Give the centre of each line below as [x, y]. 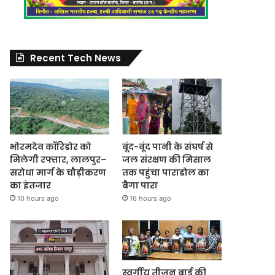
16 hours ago [150, 198]
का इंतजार [31, 185]
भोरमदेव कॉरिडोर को [51, 146]
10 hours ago [38, 198]
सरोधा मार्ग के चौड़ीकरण [58, 172]
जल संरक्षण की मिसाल [166, 159]
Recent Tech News [76, 58]
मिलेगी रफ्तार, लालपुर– [59, 159]
